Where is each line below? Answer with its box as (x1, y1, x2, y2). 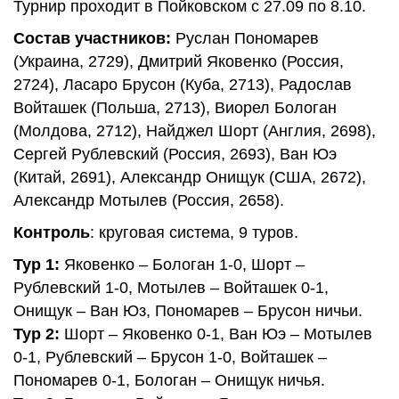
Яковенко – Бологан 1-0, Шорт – (60, 256, 305, 273)
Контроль (13, 224, 90, 241)
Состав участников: (13, 29, 171, 47)
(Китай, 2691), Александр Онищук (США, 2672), (13, 168, 366, 186)
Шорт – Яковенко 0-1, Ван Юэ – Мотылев (60, 325, 372, 343)
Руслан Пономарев (171, 29, 319, 47)
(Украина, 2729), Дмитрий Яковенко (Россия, (13, 53, 344, 70)
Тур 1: (13, 256, 60, 273)
